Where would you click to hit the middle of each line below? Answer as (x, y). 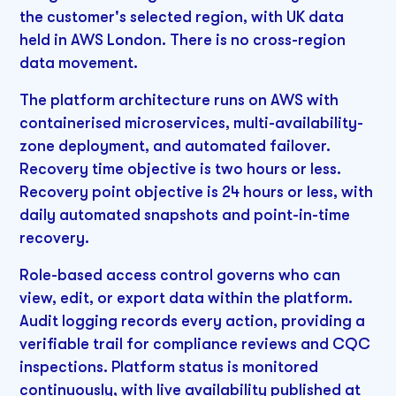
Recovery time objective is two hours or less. (181, 168)
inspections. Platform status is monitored (169, 366)
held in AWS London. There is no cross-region (183, 40)
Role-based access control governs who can (180, 274)
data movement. (79, 63)
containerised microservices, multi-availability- (192, 122)
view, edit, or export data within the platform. (187, 297)
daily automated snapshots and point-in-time (185, 214)
